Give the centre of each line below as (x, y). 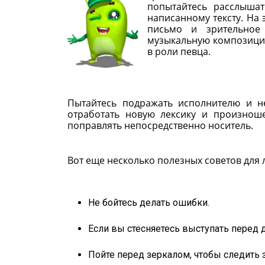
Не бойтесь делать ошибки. (149, 202)
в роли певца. (179, 51)
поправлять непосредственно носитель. (160, 125)
